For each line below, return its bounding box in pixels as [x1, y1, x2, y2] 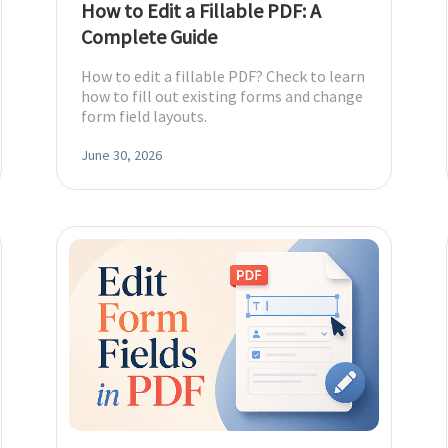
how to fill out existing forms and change [81, 86, 363, 106]
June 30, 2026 [81, 146, 162, 164]
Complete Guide [81, 24, 217, 49]
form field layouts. [81, 106, 207, 126]
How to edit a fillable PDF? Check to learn [81, 66, 365, 86]
